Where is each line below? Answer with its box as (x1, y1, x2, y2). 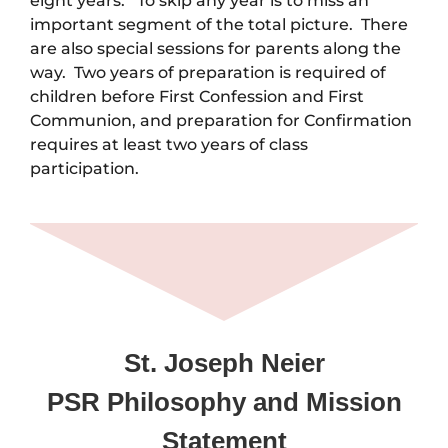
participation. (30, 159, 139, 179)
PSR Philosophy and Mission (46, 387, 402, 418)
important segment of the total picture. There (30, 15, 408, 35)
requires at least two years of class (30, 135, 308, 155)
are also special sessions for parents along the (30, 39, 401, 59)
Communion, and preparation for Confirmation (30, 111, 412, 131)
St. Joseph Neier (123, 348, 325, 379)
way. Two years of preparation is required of (30, 63, 386, 83)
